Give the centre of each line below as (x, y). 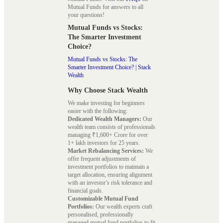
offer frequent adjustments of (102, 159)
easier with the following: (98, 111)
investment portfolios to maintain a (108, 167)
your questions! (86, 15)
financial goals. (86, 191)
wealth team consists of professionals (111, 127)
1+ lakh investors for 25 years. (104, 143)
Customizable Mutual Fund (103, 199)
